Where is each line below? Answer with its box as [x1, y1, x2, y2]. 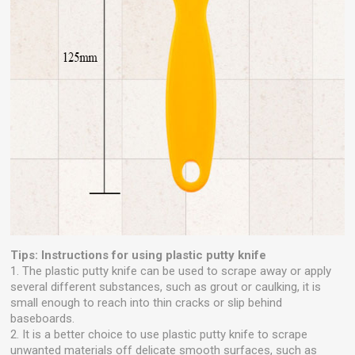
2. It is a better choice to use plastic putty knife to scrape [10, 326, 308, 342]
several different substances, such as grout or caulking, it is [10, 279, 322, 294]
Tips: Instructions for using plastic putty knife [10, 247, 267, 262]
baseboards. [10, 311, 75, 326]
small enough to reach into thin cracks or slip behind [10, 295, 283, 310]
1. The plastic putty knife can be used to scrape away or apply [10, 263, 332, 278]
